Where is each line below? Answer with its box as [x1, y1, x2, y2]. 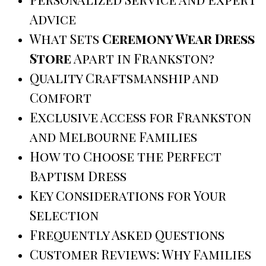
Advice [30, 10, 76, 28]
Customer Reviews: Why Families [30, 245, 251, 264]
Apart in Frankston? [71, 49, 214, 68]
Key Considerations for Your [30, 186, 226, 205]
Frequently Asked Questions [30, 226, 224, 244]
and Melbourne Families [30, 128, 197, 146]
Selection [30, 206, 99, 224]
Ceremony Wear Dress [102, 30, 255, 48]
